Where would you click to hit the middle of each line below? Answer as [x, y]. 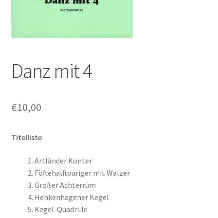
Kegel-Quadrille [61, 209]
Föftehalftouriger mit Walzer [82, 173]
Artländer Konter [63, 160]
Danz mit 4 [51, 70]
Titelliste [26, 137]
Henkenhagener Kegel [72, 197]
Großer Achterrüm [65, 185]
